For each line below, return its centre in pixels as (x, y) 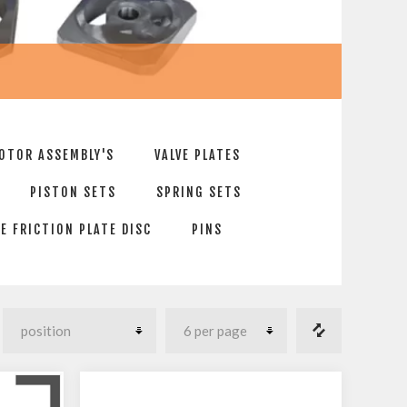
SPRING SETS (199, 192)
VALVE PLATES (198, 155)
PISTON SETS (73, 192)
